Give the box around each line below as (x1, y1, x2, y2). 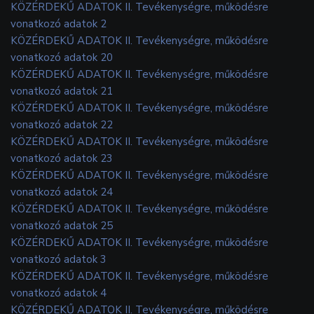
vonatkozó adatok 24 (11, 184, 113, 199)
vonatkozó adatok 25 (11, 218, 113, 233)
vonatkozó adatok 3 (11, 252, 107, 266)
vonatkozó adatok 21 (11, 83, 113, 98)
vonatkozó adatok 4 (11, 285, 107, 300)
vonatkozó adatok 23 (11, 151, 113, 165)
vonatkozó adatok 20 (11, 50, 113, 64)
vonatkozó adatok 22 (11, 117, 113, 132)
